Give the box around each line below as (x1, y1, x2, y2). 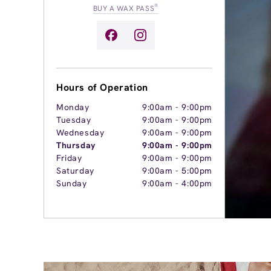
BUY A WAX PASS (93, 4, 155, 13)
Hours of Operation (56, 81, 148, 94)
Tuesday (56, 114, 91, 126)
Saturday (56, 165, 94, 177)
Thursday (56, 140, 96, 151)
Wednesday (56, 127, 105, 139)
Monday (56, 102, 90, 113)
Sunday (56, 178, 87, 189)
